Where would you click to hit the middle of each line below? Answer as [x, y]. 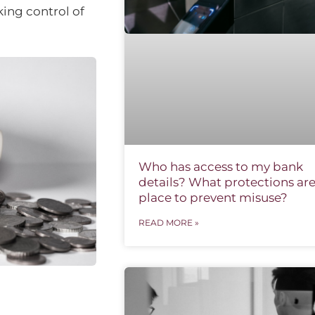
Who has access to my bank [220, 166]
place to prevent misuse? [213, 197]
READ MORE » [168, 222]
